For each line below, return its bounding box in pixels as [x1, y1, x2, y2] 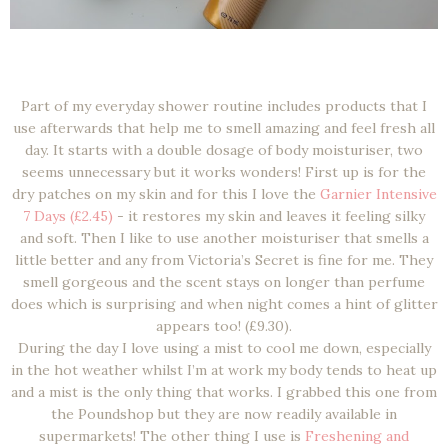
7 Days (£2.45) [23, 207, 113, 226]
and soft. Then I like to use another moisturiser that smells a [19, 229, 429, 248]
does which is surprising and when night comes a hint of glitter [10, 295, 438, 314]
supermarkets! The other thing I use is [39, 427, 305, 446]
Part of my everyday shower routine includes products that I [21, 97, 427, 116]
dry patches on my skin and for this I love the [11, 185, 320, 204]
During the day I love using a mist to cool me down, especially [17, 339, 431, 358]
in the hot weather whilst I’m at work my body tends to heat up [11, 361, 437, 380]
